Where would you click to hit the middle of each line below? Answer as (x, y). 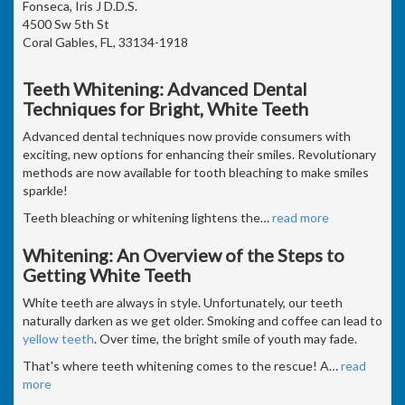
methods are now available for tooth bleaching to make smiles (196, 172)
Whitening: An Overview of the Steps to (184, 254)
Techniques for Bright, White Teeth (165, 108)
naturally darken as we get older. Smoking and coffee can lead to (202, 320)
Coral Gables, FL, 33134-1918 (105, 42)
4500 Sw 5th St (66, 24)
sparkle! (45, 190)
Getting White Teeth (107, 274)
